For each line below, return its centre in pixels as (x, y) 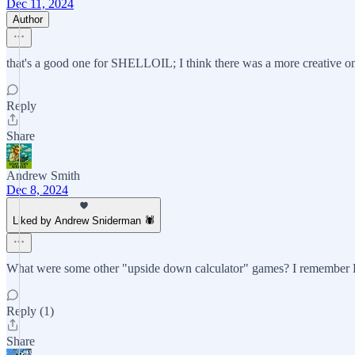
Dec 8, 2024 (37, 190)
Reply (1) (30, 311)
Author (28, 19)
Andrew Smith (43, 176)
